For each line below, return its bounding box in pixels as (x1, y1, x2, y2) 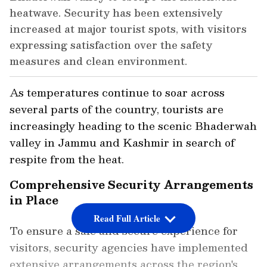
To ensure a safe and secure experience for (10, 222, 238, 240)
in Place (10, 191, 58, 210)
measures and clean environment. (10, 52, 187, 70)
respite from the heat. (10, 150, 124, 168)
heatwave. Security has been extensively (10, 4, 222, 21)
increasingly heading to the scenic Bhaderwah (10, 117, 257, 135)
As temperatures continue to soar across (10, 83, 225, 101)
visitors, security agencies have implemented (10, 238, 248, 256)
